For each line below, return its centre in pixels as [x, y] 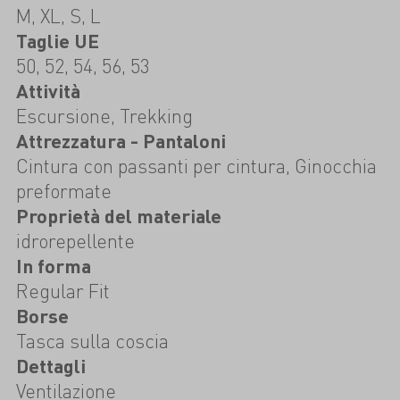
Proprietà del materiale [118, 215]
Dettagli [50, 365]
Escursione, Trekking [104, 115]
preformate [63, 190]
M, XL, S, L [58, 15]
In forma [53, 265]
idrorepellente [75, 240]
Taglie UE [57, 40]
